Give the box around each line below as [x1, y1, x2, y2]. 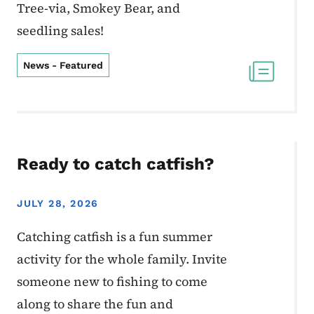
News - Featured [23, 60, 103, 71]
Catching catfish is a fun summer [17, 228, 212, 246]
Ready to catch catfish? [17, 154, 214, 175]
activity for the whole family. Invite [17, 250, 227, 268]
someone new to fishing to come [17, 273, 207, 291]
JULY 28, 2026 [17, 198, 99, 210]
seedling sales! [17, 22, 104, 40]
